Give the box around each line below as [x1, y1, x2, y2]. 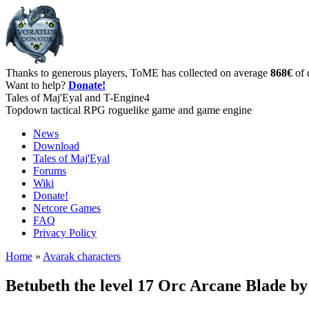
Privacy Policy [33, 227, 97, 239]
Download [33, 140, 79, 152]
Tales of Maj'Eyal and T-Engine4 [6, 92, 150, 103]
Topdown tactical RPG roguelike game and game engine [6, 104, 252, 116]
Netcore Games [33, 202, 101, 214]
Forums [33, 165, 66, 177]
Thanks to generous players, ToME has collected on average [6, 67, 270, 79]
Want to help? [6, 79, 68, 91]
